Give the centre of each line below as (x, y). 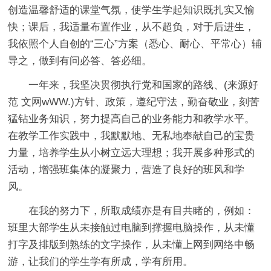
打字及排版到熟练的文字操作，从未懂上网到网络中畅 (132, 244)
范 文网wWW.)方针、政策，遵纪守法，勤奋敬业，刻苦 (134, 102)
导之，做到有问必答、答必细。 (80, 60)
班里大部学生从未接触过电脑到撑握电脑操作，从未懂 (132, 227)
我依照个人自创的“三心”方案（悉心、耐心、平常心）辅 (135, 44)
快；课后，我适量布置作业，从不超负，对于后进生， (132, 27)
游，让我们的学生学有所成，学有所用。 (101, 261)
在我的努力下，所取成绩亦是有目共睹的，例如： (142, 211)
